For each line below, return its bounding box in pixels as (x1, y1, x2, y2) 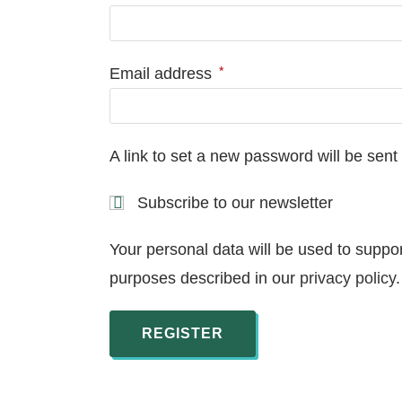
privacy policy (300, 269, 396, 287)
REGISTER (142, 326, 223, 341)
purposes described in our (109, 269, 300, 287)
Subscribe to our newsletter (137, 194, 333, 212)
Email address (109, 65, 216, 83)
